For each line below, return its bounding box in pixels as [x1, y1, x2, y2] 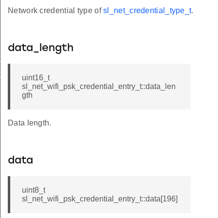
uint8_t [22, 186, 45, 195]
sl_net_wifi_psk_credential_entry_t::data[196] [22, 195, 178, 203]
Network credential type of [8, 6, 104, 15]
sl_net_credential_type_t [103, 6, 192, 15]
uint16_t [22, 73, 50, 82]
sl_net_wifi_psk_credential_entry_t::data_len [22, 82, 176, 91]
